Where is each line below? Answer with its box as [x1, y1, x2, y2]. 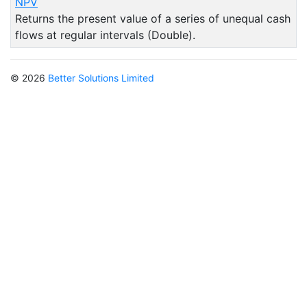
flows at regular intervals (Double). [15, 28, 195, 42]
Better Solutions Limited [48, 72, 154, 84]
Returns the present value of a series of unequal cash [15, 12, 291, 25]
